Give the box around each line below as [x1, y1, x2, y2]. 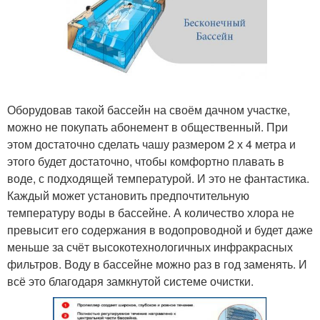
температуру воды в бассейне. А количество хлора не [7, 204, 294, 221]
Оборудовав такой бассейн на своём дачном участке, [7, 101, 290, 118]
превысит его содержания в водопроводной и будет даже [7, 221, 313, 238]
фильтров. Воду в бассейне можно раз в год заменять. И [7, 256, 307, 272]
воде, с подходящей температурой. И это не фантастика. [7, 170, 309, 186]
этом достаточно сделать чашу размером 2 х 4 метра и [7, 136, 296, 152]
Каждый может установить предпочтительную [7, 187, 249, 204]
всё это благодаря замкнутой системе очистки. [7, 273, 254, 289]
